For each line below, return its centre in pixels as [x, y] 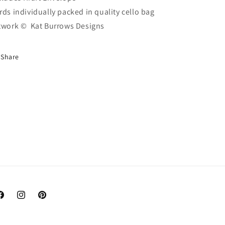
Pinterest [52, 200]
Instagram [32, 200]
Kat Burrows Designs [68, 26]
